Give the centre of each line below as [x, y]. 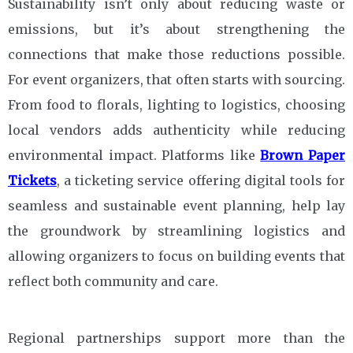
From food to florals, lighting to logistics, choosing [176, 104]
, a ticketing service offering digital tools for [201, 180]
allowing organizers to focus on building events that [176, 256]
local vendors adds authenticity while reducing [176, 130]
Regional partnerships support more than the [176, 338]
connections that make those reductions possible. [176, 54]
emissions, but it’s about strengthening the [176, 29]
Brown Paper [303, 155]
